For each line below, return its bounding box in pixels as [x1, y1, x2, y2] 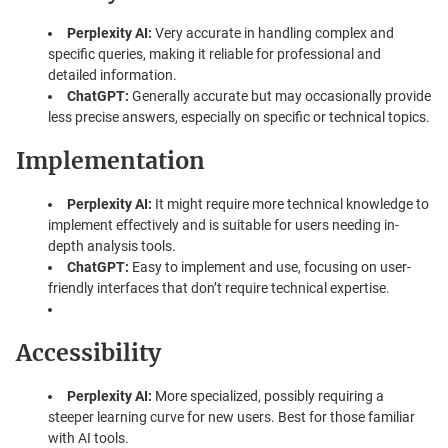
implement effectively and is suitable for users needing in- [48, 216, 399, 233]
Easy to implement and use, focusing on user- [129, 258, 411, 275]
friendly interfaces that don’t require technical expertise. [48, 279, 390, 296]
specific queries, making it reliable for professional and [48, 45, 381, 62]
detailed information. [48, 66, 177, 83]
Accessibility [16, 337, 161, 367]
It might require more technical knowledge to [152, 195, 429, 212]
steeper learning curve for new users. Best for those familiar [48, 408, 415, 425]
